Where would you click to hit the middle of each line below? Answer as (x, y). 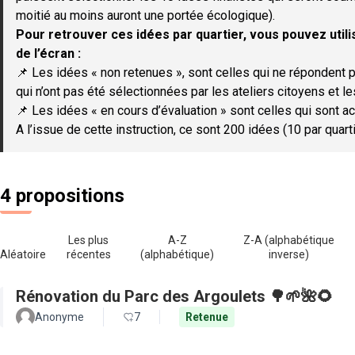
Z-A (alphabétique (289, 240)
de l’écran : (48, 53)
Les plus (89, 240)
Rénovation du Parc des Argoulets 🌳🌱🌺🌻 (174, 296)
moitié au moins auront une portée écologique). (145, 15)
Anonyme (59, 317)
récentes (88, 254)
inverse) (289, 254)
